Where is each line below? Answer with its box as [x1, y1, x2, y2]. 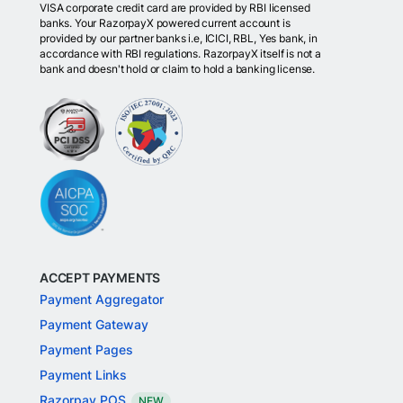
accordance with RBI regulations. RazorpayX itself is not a [40, 47, 321, 60]
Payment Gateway [40, 317, 148, 332]
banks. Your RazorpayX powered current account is [40, 16, 291, 30]
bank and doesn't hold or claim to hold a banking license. [40, 62, 316, 76]
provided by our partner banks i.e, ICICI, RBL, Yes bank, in [40, 31, 318, 45]
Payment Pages [40, 342, 133, 357]
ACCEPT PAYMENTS [40, 270, 161, 285]
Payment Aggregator [40, 291, 164, 307]
